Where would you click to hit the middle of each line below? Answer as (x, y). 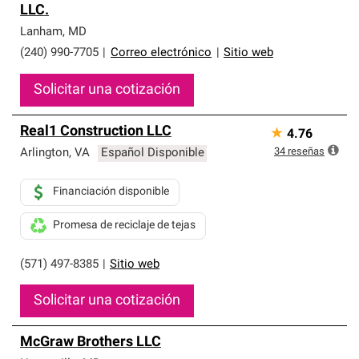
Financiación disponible (111, 192)
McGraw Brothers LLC (91, 343)
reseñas (306, 152)
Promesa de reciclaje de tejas (124, 226)
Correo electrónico (161, 53)
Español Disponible (152, 153)
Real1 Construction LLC (96, 132)
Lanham (41, 32)
